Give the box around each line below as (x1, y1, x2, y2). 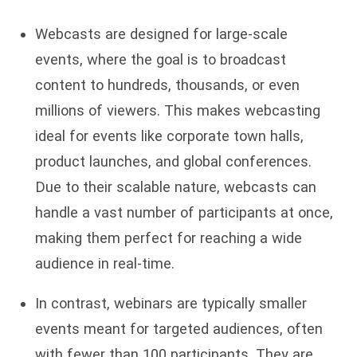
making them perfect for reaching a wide (35, 229, 302, 247)
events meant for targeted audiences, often (35, 320, 323, 338)
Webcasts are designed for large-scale (35, 25, 288, 43)
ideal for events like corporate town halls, (35, 127, 304, 145)
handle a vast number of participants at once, (35, 204, 333, 222)
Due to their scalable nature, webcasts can (35, 178, 316, 196)
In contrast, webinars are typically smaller (35, 295, 307, 312)
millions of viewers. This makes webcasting (35, 102, 320, 120)
